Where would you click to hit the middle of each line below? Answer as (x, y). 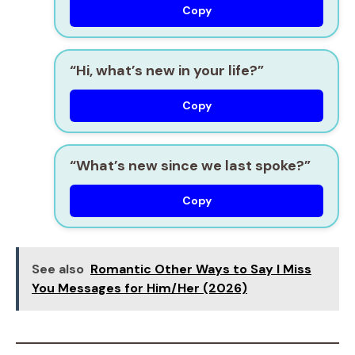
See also (58, 269)
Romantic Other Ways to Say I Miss (201, 269)
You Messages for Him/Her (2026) (139, 288)
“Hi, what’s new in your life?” (167, 71)
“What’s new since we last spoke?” (190, 166)
